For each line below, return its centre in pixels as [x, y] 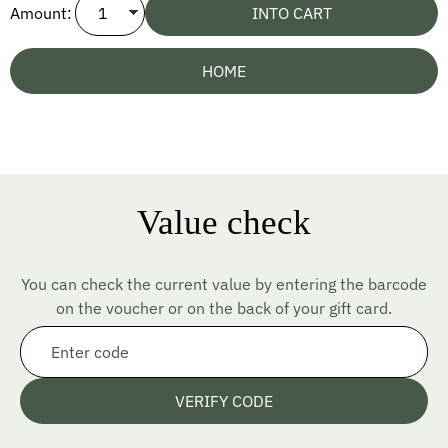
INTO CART [291, 13]
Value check [224, 223]
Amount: [41, 13]
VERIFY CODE [224, 401]
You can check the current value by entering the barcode [224, 284]
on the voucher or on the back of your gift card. [224, 308]
